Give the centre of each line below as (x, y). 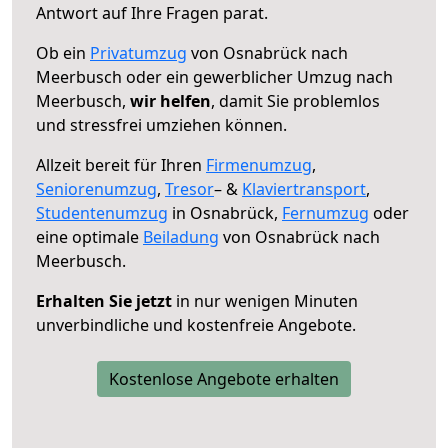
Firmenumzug (259, 164)
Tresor (189, 188)
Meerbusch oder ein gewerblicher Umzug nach (214, 76)
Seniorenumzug (96, 188)
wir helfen (170, 100)
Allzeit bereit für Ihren (121, 164)
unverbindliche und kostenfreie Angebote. (196, 324)
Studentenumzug (102, 212)
